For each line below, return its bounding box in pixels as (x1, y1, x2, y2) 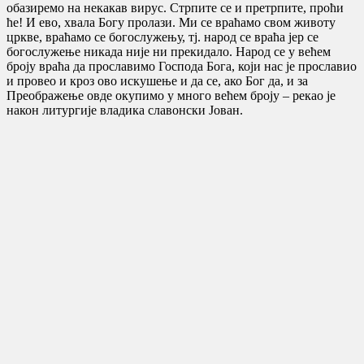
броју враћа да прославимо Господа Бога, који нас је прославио (6, 58, 357, 73)
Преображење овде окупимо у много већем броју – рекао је (6, 88, 336, 102)
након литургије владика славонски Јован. (6, 102, 243, 117)
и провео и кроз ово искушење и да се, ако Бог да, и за (6, 73, 308, 88)
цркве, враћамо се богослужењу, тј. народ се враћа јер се (6, 29, 318, 44)
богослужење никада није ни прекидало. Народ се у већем (6, 44, 331, 58)
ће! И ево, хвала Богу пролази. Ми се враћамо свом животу (6, 15, 336, 29)
